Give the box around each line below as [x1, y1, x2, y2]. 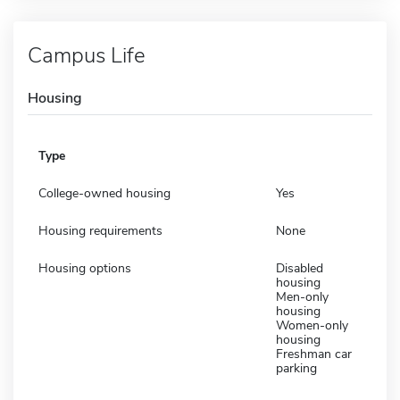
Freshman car [276, 345, 352, 362]
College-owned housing [38, 184, 171, 202]
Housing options [38, 259, 131, 277]
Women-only [276, 316, 348, 334]
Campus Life [28, 40, 146, 70]
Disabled [276, 259, 323, 277]
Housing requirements [38, 221, 162, 239]
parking [276, 359, 317, 377]
